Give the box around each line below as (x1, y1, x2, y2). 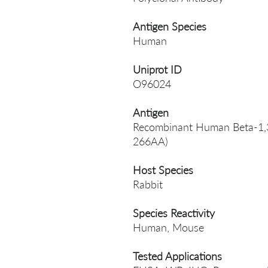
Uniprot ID (133, 63, 182, 76)
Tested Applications (133, 249, 222, 263)
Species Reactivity (133, 206, 215, 220)
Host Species (133, 163, 193, 176)
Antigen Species (133, 20, 206, 33)
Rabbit (133, 178, 163, 191)
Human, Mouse (133, 221, 204, 234)
